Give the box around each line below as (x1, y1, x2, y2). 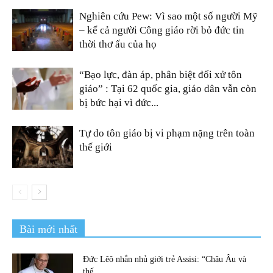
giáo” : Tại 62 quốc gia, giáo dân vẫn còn (79, 82, 257, 94)
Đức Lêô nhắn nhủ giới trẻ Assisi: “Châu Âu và (83, 254, 246, 264)
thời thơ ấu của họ (79, 38, 157, 50)
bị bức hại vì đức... (79, 96, 158, 108)
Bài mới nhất (19, 222, 77, 235)
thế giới (79, 141, 112, 153)
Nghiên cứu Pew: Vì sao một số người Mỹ (79, 10, 258, 22)
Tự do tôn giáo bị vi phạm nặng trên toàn (79, 127, 255, 139)
